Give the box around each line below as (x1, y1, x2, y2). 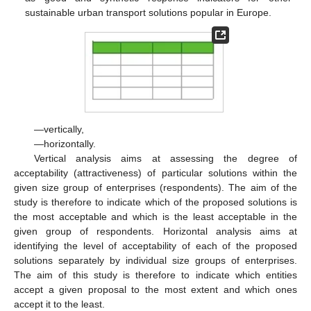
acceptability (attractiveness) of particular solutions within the (14, 167, 297, 178)
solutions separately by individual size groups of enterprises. (14, 254, 297, 266)
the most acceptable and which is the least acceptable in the (14, 210, 297, 222)
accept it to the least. (14, 298, 105, 310)
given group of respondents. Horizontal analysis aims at (14, 225, 297, 237)
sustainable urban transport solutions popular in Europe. (25, 7, 272, 19)
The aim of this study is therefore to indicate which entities (14, 269, 297, 280)
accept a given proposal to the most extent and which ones (14, 283, 297, 295)
